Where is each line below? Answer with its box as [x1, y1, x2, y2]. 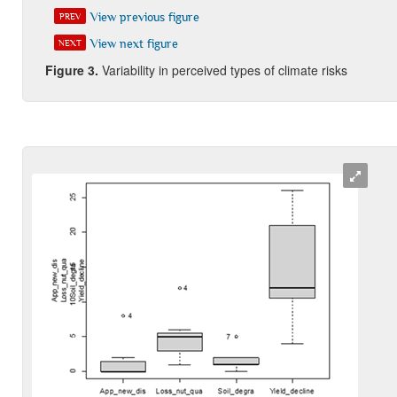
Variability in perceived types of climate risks [101, 60, 347, 79]
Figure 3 [44, 60, 95, 79]
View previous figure [90, 9, 199, 24]
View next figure [90, 35, 178, 51]
